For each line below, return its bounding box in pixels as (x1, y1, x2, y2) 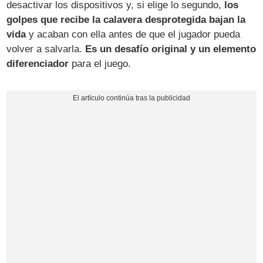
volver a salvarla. (6, 43, 86, 55)
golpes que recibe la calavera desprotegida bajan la (6, 14, 246, 25)
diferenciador (6, 58, 69, 69)
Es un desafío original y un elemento (85, 43, 257, 55)
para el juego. (69, 58, 131, 69)
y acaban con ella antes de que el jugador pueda (26, 28, 241, 40)
